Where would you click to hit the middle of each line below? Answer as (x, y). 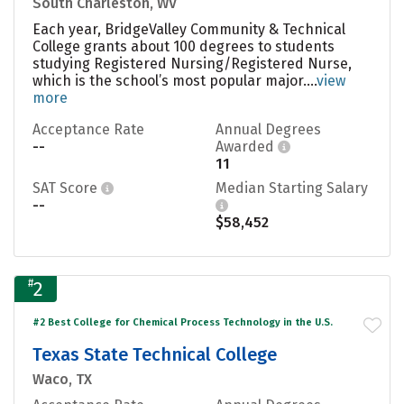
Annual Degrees (268, 129)
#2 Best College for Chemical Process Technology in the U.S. (183, 322)
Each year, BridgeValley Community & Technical (189, 29)
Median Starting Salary (292, 188)
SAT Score (67, 188)
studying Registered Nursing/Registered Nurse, (192, 63)
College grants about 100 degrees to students (184, 46)
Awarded (247, 146)
